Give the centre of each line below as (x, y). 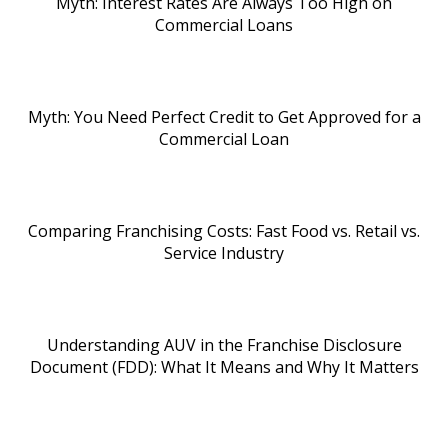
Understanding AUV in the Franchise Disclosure (224, 344)
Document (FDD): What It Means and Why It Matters (224, 366)
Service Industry (224, 252)
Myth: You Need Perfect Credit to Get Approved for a (224, 116)
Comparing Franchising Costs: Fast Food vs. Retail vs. (224, 230)
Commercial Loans (224, 24)
